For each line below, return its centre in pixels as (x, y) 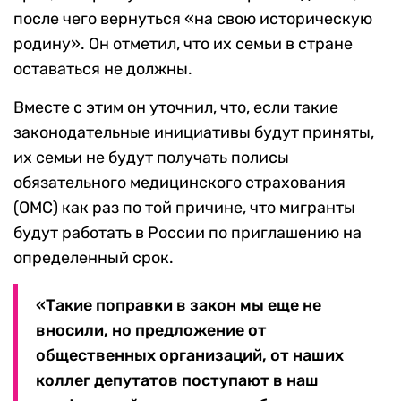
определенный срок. (94, 258)
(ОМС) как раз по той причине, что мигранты (184, 208)
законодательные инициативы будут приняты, (194, 133)
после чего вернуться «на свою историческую (193, 19)
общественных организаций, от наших (190, 356)
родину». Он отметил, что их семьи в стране (183, 44)
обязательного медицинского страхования (179, 183)
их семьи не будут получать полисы (151, 158)
